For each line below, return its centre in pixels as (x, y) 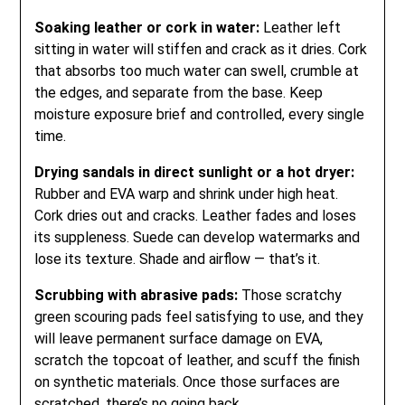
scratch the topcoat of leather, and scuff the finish (198, 360)
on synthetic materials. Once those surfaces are (188, 381)
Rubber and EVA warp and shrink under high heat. (187, 193)
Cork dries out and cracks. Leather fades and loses (196, 215)
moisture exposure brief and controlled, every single (200, 114)
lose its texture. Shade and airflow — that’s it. (178, 259)
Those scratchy (290, 295)
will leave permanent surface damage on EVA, (179, 338)
